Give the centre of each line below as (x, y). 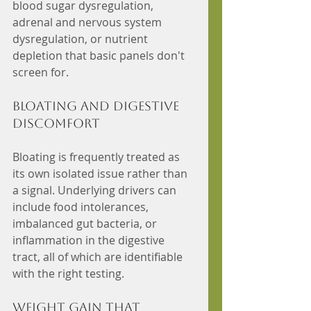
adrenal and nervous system (89, 23)
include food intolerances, (82, 207)
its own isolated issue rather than (101, 174)
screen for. (41, 73)
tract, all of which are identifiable (99, 257)
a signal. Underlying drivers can (96, 191)
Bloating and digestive (98, 106)
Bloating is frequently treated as (98, 157)
